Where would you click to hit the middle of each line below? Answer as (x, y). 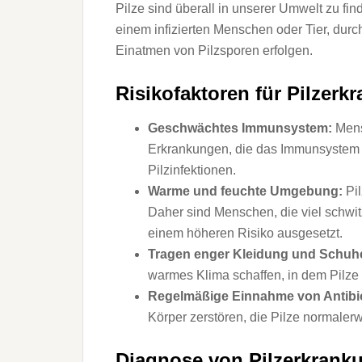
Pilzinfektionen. (192, 170)
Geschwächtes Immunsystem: (240, 128)
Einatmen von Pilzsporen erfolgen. (214, 51)
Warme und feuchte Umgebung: (245, 191)
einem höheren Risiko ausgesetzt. (245, 233)
